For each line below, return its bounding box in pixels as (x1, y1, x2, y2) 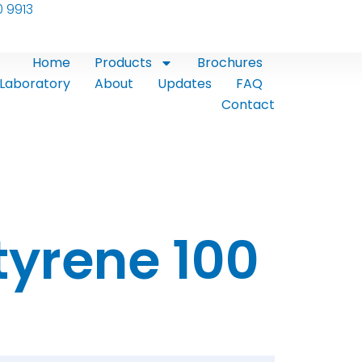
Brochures (197, 53, 263, 72)
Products (95, 53, 153, 72)
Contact (221, 95, 276, 114)
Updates (158, 74, 213, 93)
